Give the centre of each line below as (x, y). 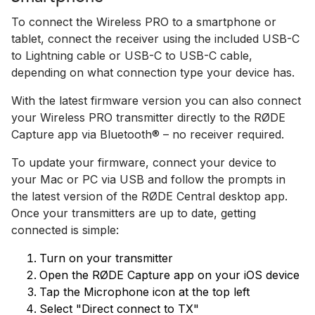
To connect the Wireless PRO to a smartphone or (144, 22)
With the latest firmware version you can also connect (156, 101)
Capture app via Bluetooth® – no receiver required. (148, 134)
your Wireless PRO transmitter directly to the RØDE (148, 117)
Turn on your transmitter (108, 258)
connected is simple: (65, 230)
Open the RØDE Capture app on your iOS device (169, 275)
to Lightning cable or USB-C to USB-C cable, (132, 56)
